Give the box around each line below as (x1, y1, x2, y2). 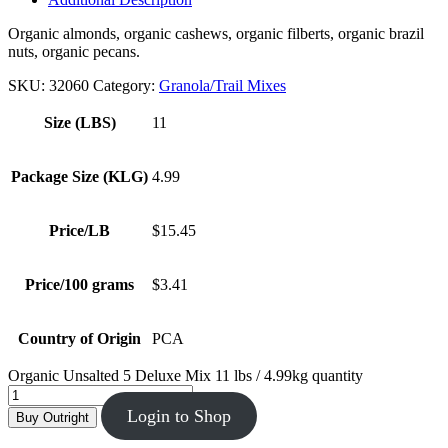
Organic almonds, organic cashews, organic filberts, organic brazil (8, 24, 424, 42)
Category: (93, 76, 159, 94)
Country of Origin (18, 329, 141, 347)
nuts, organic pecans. (8, 42, 140, 60)
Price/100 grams (25, 275, 134, 293)
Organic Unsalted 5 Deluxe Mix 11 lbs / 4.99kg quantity (8, 366, 363, 384)
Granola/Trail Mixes (159, 76, 286, 94)
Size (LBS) (43, 113, 116, 131)
